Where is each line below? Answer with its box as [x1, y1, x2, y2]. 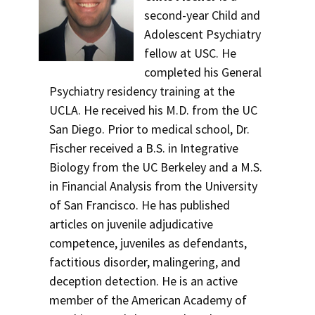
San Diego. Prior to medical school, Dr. [49, 121, 250, 137]
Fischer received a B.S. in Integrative [49, 140, 238, 156]
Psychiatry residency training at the [49, 83, 235, 99]
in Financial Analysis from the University [49, 178, 257, 194]
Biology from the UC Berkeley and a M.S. [49, 159, 262, 175]
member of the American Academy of [49, 292, 247, 308]
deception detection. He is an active [49, 273, 238, 289]
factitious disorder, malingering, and [49, 254, 240, 270]
